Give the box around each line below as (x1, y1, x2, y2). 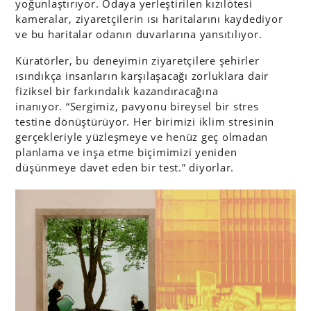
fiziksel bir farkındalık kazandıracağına (15, 84, 219, 99)
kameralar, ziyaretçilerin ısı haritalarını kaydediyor (15, 12, 283, 26)
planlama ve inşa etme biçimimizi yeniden (15, 145, 237, 160)
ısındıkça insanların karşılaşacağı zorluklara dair (15, 69, 269, 83)
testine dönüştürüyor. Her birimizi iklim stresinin (15, 115, 275, 129)
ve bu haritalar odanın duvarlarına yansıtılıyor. (15, 27, 262, 42)
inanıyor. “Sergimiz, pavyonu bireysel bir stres (15, 99, 259, 114)
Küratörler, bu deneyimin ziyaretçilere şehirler (15, 53, 260, 68)
